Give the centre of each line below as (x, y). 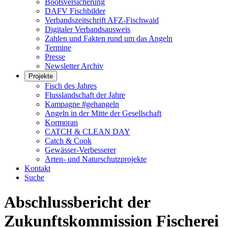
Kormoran (61, 122)
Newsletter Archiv (74, 66)
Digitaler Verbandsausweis (88, 29)
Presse (55, 57)
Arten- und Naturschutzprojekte (96, 159)
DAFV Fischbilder (75, 11)
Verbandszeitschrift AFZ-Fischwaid (102, 20)
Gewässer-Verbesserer (80, 150)
